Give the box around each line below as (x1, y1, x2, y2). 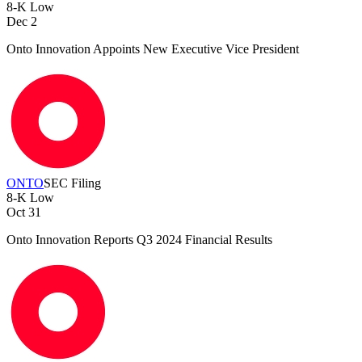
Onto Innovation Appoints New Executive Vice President (6, 42, 299, 57)
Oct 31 (6, 205, 41, 220)
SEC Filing (44, 176, 101, 191)
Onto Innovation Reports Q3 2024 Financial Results (6, 233, 272, 247)
